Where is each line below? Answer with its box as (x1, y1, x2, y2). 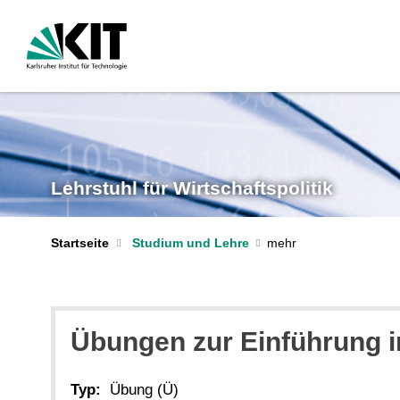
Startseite (51, 236, 109, 250)
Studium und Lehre (131, 236, 249, 250)
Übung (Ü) (110, 380, 179, 398)
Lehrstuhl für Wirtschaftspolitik (51, 177, 333, 199)
